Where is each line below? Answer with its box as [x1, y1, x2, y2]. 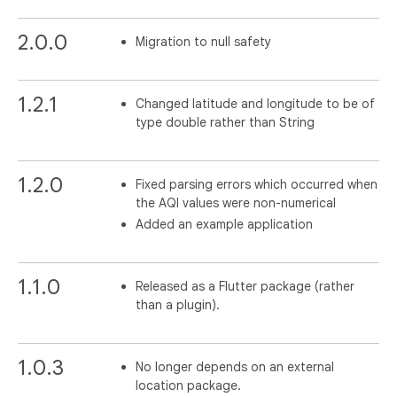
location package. [136, 378, 242, 393]
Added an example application [136, 216, 314, 232]
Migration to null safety [136, 33, 272, 50]
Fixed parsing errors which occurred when [136, 175, 378, 192]
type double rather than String [136, 113, 315, 130]
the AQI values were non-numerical [136, 194, 337, 211]
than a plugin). [136, 297, 221, 313]
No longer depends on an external [136, 359, 335, 375]
